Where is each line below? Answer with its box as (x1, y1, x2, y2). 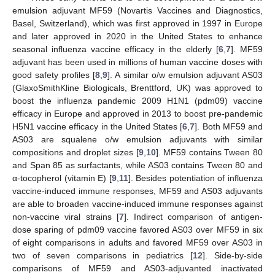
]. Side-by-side (203, 250, 263, 260)
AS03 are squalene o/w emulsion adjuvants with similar (12, 134, 263, 144)
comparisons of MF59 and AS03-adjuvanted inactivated (12, 263, 263, 273)
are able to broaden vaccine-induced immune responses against (12, 198, 263, 209)
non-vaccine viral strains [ (12, 211, 119, 222)
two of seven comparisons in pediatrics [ (12, 250, 193, 260)
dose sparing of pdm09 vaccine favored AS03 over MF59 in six (12, 224, 263, 234)
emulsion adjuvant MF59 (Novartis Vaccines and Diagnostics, (12, 5, 263, 15)
